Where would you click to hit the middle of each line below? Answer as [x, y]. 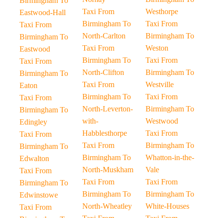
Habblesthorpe [105, 133]
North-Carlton [104, 36]
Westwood [162, 121]
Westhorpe [162, 11]
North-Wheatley [107, 206]
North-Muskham [108, 170]
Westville [159, 84]
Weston [157, 48]
